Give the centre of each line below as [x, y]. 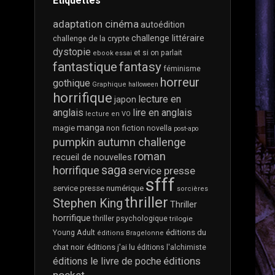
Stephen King [88, 204]
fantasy [140, 67]
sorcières [192, 189]
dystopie [72, 52]
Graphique [109, 85]
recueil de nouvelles [92, 157]
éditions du [186, 232]
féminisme [182, 69]
